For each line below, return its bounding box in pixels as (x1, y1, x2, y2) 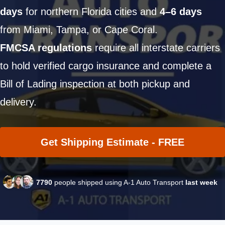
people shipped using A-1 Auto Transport (52, 178, 185, 187)
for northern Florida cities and (23, 6, 160, 17)
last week (185, 178, 217, 187)
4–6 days (160, 6, 202, 17)
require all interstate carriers (92, 42, 220, 53)
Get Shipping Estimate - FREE (41, 137, 184, 148)
